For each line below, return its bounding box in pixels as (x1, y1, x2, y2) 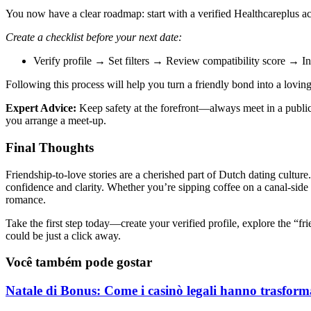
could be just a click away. (6, 229, 121, 242)
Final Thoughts (6, 140, 94, 155)
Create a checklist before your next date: (6, 31, 182, 44)
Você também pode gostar (6, 255, 152, 270)
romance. (6, 193, 46, 205)
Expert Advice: (6, 102, 76, 115)
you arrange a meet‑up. (6, 115, 106, 127)
